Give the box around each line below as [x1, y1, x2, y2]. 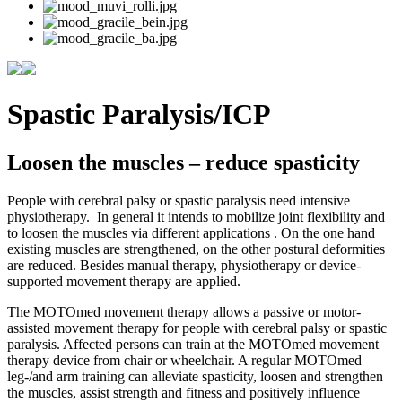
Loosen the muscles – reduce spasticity [7, 150, 360, 174]
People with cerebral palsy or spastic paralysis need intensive [7, 192, 350, 208]
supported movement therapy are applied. [7, 273, 240, 289]
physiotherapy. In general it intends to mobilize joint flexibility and [7, 208, 385, 224]
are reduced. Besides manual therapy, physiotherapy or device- [7, 257, 361, 273]
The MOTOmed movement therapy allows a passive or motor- [7, 303, 361, 319]
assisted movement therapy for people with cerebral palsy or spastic [7, 319, 387, 336]
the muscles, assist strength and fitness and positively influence [7, 384, 360, 400]
